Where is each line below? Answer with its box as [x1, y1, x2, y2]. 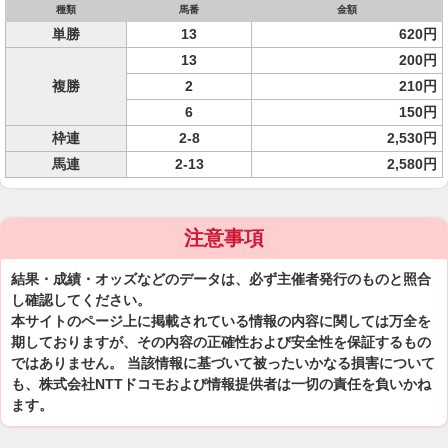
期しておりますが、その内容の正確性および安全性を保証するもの [11, 334, 431, 350]
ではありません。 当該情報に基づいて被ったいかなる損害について [11, 355, 435, 371]
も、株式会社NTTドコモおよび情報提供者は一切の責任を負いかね [11, 376, 431, 392]
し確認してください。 [11, 292, 151, 308]
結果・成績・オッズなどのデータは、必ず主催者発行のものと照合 [11, 271, 431, 287]
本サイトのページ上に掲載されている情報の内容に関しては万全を [11, 313, 431, 329]
